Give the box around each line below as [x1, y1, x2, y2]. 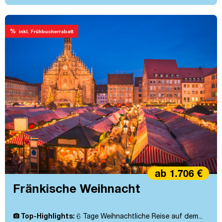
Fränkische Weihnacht [13, 181, 140, 196]
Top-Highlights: [21, 212, 75, 221]
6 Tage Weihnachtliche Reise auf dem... [75, 212, 203, 221]
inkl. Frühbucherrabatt [19, 28, 73, 35]
